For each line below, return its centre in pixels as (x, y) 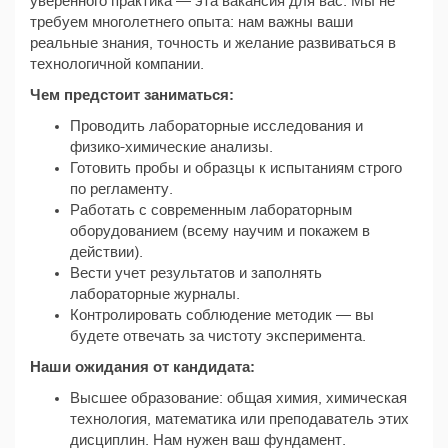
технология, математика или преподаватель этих (239, 419)
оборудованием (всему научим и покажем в (220, 231)
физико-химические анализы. (171, 147)
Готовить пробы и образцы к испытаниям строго (236, 168)
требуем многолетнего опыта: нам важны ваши (191, 22)
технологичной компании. (117, 64)
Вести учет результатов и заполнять (196, 273)
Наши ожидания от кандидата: (142, 367)
